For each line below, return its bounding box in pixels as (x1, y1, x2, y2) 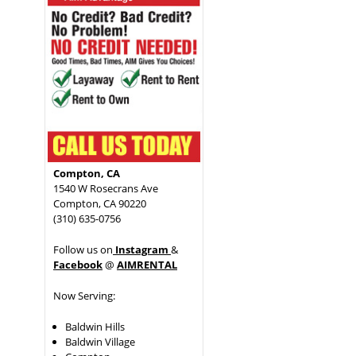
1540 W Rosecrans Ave (53, 180, 159, 195)
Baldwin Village (65, 334, 136, 349)
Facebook (53, 257, 103, 272)
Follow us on (53, 242, 114, 257)
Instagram (113, 242, 169, 257)
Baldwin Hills (65, 319, 126, 334)
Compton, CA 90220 (53, 195, 147, 211)
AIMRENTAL (117, 257, 178, 272)
